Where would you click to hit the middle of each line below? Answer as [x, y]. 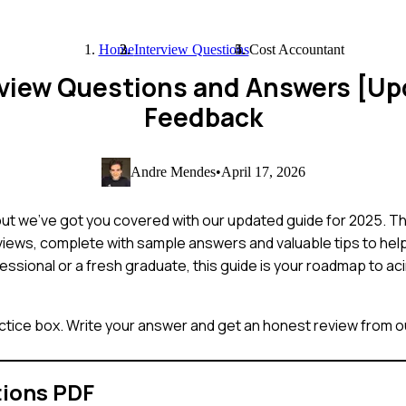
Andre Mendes [173, 171]
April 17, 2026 [263, 171]
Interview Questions [191, 49]
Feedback [203, 117]
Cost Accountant [296, 49]
